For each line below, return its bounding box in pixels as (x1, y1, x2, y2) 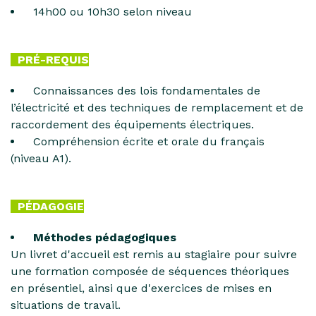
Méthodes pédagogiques (33, 231, 176, 245)
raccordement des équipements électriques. (11, 118, 254, 132)
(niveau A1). (11, 152, 71, 166)
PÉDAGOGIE (11, 200, 84, 214)
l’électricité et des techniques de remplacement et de (11, 101, 303, 115)
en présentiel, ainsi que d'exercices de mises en (11, 281, 272, 296)
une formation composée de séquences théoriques (11, 265, 289, 279)
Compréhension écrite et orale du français (26, 135, 265, 149)
